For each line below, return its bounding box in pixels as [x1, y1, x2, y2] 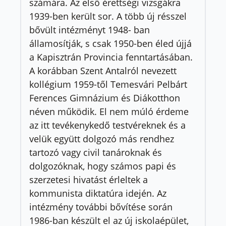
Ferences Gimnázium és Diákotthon [29, 91, 180, 104]
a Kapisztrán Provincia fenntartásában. [29, 50, 193, 63]
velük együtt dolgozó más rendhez [29, 132, 174, 145]
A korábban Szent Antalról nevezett [29, 64, 177, 77]
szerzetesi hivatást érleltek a [29, 173, 148, 186]
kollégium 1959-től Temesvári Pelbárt [29, 78, 187, 90]
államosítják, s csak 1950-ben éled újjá [29, 37, 192, 49]
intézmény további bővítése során [29, 200, 173, 213]
